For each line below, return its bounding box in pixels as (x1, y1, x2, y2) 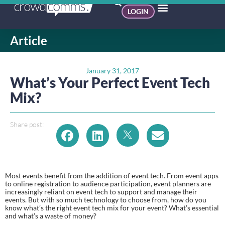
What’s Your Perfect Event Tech (10, 73, 210, 91)
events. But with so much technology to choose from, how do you (5, 195, 206, 204)
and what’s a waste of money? (5, 211, 96, 220)
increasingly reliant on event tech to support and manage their (5, 187, 197, 196)
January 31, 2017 (86, 66, 139, 75)
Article (10, 33, 47, 48)
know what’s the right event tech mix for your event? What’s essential (5, 203, 219, 212)
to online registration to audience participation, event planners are (5, 179, 211, 188)
